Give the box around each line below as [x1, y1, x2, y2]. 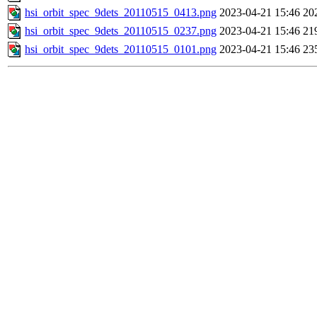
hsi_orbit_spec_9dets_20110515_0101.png [25, 43, 217, 56]
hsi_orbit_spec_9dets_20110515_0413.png [25, 6, 217, 19]
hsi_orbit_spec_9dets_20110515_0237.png [25, 25, 217, 38]
